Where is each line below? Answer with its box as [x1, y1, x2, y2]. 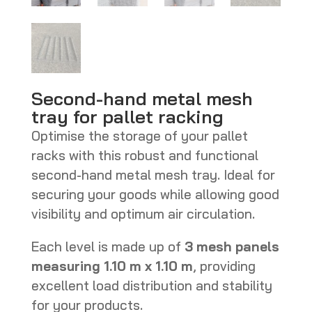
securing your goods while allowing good [31, 185, 279, 203]
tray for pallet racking [31, 104, 224, 128]
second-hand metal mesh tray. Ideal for [31, 166, 275, 183]
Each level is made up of [31, 237, 185, 255]
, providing [192, 257, 256, 274]
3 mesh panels [184, 237, 279, 255]
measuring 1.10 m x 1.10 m [31, 257, 193, 274]
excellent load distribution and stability [31, 276, 272, 294]
